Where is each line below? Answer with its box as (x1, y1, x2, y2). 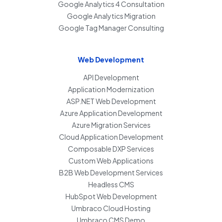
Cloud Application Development (58, 132, 164, 142)
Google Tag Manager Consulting (58, 23, 164, 33)
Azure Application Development (59, 109, 163, 118)
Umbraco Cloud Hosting (71, 204, 151, 213)
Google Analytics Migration (66, 11, 156, 21)
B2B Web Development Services (59, 168, 163, 177)
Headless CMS (88, 180, 134, 189)
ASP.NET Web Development (66, 97, 156, 106)
